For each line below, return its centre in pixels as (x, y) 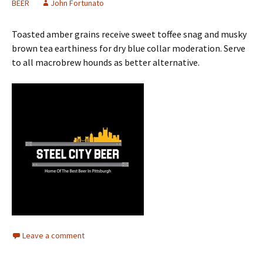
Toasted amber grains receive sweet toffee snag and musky (129, 34)
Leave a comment (53, 235)
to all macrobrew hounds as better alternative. (106, 62)
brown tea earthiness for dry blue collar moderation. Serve (129, 48)
